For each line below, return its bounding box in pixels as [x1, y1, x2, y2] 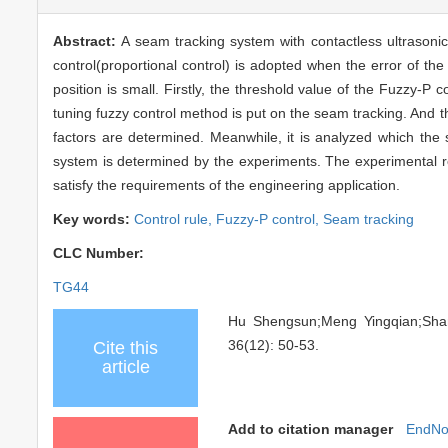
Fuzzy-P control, [216, 210, 323, 227]
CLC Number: [53, 244, 148, 261]
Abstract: [53, 32, 122, 49]
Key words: [53, 210, 134, 227]
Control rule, [134, 210, 216, 227]
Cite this [93, 337, 158, 358]
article [101, 356, 150, 377]
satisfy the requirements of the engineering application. [53, 176, 400, 193]
